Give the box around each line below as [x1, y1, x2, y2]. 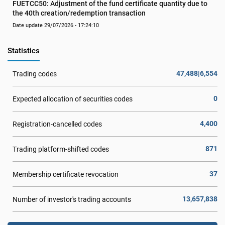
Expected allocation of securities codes [13, 94, 133, 103]
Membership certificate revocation [13, 170, 119, 178]
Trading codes [13, 69, 57, 78]
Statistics [8, 46, 40, 55]
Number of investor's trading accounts [13, 195, 131, 203]
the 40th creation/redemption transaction [13, 9, 146, 17]
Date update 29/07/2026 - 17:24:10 [13, 22, 99, 29]
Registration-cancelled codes [13, 120, 102, 128]
